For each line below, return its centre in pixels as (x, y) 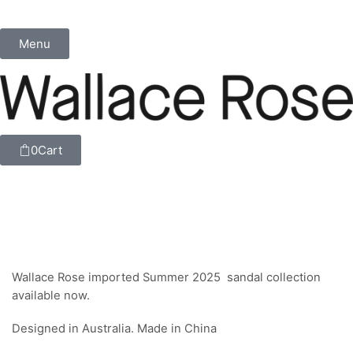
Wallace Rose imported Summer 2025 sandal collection (166, 278)
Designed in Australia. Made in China (114, 328)
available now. (51, 296)
